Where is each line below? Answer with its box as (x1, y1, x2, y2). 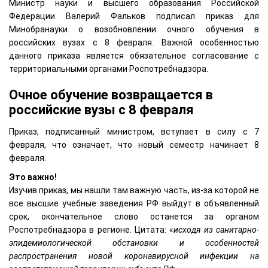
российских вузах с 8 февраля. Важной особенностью (9, 38, 259, 48)
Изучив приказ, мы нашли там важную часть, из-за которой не (9, 185, 259, 196)
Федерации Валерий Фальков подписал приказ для (9, 11, 259, 22)
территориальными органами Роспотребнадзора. (9, 64, 208, 74)
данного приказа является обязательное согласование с (9, 51, 259, 61)
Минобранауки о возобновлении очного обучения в (9, 25, 259, 35)
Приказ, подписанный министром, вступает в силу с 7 (9, 127, 259, 137)
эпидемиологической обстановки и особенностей (9, 238, 259, 248)
